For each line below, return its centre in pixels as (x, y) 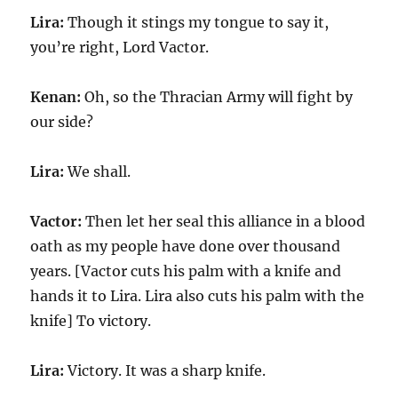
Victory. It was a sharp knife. (165, 370)
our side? (62, 122)
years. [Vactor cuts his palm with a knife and (186, 271)
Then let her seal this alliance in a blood (226, 221)
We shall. (98, 171)
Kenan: (58, 97)
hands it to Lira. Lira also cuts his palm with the (198, 296)
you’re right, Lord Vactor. (120, 47)
